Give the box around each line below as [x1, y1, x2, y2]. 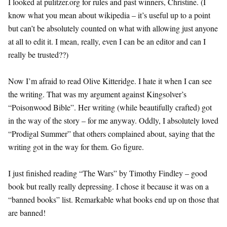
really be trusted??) [8, 49, 68, 60]
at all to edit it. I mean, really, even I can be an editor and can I [8, 35, 206, 47]
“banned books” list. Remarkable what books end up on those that [8, 194, 219, 205]
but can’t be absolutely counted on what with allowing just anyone [8, 22, 218, 33]
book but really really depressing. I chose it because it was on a [8, 180, 209, 192]
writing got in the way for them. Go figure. [8, 141, 144, 152]
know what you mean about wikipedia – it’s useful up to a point [8, 9, 210, 20]
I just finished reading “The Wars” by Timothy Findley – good [8, 167, 207, 178]
